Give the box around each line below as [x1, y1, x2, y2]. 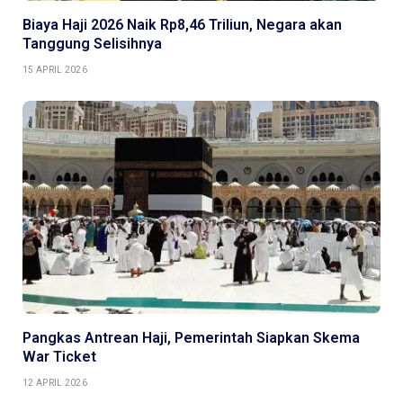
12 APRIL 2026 [22, 377, 87, 388]
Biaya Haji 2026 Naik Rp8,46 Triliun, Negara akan [22, 16, 342, 34]
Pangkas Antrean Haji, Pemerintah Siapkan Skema [22, 328, 360, 346]
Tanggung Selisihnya [22, 35, 162, 53]
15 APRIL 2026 [22, 65, 87, 76]
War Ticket [22, 347, 96, 365]
